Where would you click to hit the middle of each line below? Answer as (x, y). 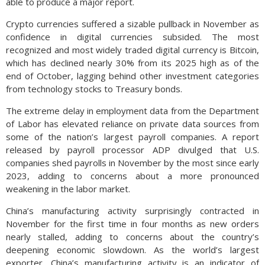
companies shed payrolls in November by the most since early (132, 163)
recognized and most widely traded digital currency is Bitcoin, (132, 50)
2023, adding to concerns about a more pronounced (132, 176)
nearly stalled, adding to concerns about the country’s (132, 237)
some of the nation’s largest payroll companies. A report (132, 137)
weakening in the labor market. (68, 189)
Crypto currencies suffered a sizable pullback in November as (132, 24)
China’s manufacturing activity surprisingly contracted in (132, 211)
